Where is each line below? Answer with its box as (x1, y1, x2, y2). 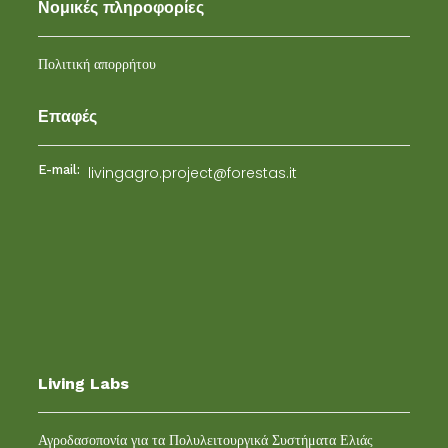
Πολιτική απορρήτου (38, 53, 157, 74)
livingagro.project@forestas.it (88, 162, 298, 183)
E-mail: (38, 161, 81, 177)
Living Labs (38, 374, 130, 394)
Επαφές (38, 106, 98, 126)
